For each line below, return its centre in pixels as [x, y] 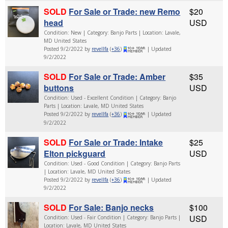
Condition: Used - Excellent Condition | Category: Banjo [110, 98]
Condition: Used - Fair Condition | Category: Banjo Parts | [112, 217]
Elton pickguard [75, 153]
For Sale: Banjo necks [111, 207]
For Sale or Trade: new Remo [125, 11]
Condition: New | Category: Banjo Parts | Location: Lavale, [112, 32]
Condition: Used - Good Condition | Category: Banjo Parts [112, 163]
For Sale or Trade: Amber [117, 77]
